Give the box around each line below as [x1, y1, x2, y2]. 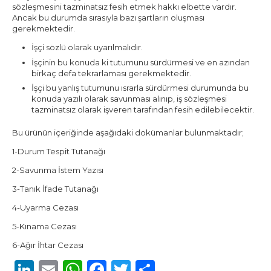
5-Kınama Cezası [11, 221, 77, 231]
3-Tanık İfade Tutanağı [11, 183, 99, 194]
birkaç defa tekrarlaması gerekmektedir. [31, 68, 191, 78]
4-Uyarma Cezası [11, 202, 79, 212]
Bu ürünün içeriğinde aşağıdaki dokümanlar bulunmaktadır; [11, 127, 244, 137]
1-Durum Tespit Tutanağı [11, 146, 105, 156]
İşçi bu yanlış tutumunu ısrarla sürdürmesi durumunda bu [31, 83, 249, 93]
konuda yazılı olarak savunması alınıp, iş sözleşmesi [31, 94, 227, 104]
